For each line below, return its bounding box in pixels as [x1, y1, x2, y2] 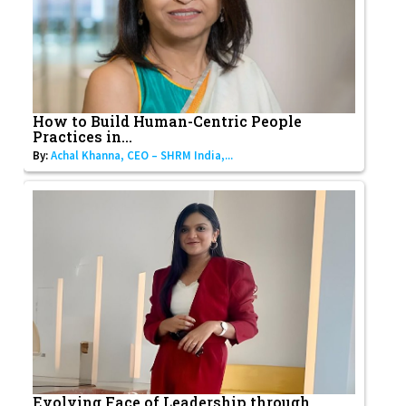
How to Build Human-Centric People [33, 111, 303, 131]
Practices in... [33, 127, 133, 147]
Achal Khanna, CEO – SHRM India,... [51, 148, 234, 164]
